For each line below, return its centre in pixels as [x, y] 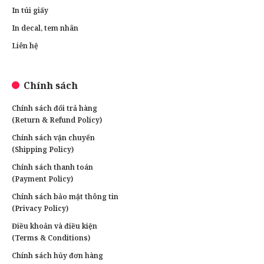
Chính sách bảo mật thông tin [65, 196]
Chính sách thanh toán [52, 167]
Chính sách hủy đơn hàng [57, 255]
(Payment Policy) [42, 179]
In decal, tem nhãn [45, 28]
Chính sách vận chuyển [53, 137]
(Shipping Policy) [43, 149]
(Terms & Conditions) [51, 237]
